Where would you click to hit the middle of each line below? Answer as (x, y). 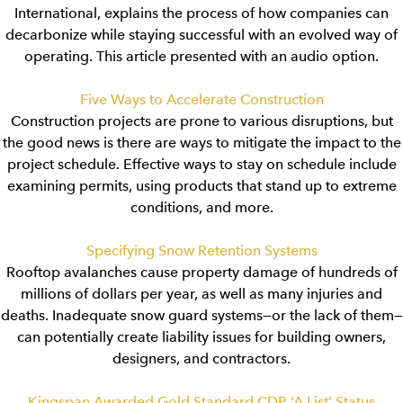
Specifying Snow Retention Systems (201, 251)
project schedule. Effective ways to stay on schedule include (201, 164)
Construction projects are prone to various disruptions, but (201, 121)
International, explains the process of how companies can (201, 13)
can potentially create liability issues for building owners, (201, 337)
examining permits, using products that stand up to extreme (201, 186)
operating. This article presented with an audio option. (201, 56)
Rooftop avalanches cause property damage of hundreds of (201, 272)
